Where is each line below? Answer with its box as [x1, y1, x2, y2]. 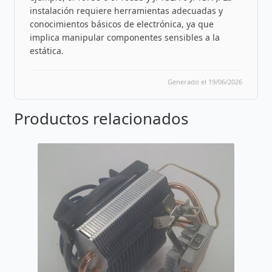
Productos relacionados [13, 107, 188, 129]
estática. [29, 44, 64, 56]
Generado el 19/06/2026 [168, 76, 243, 86]
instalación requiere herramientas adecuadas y [29, 4, 223, 16]
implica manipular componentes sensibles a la [29, 31, 220, 43]
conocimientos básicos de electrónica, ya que [29, 18, 214, 30]
